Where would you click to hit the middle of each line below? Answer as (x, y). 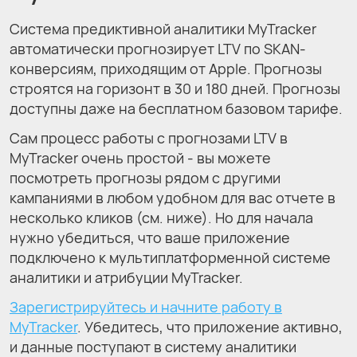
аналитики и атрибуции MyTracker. (128, 277)
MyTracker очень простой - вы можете (140, 157)
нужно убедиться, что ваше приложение (150, 237)
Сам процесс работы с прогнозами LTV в (149, 137)
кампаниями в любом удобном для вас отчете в (173, 197)
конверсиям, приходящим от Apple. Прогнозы (166, 68)
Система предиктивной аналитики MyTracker (163, 28)
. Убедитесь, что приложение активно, (210, 326)
